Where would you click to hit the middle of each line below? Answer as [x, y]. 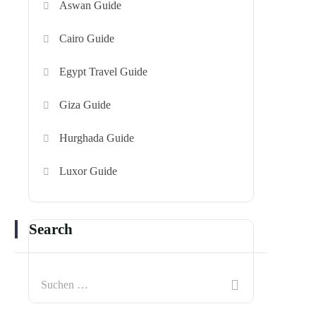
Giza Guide [85, 104]
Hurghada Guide [97, 138]
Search [51, 229]
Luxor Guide [89, 171]
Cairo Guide [87, 38]
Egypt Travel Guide [104, 71]
